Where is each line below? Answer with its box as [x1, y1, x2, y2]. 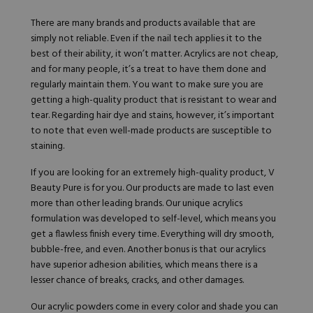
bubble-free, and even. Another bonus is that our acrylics [31, 242, 265, 259]
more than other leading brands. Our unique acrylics [31, 196, 242, 212]
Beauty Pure [31, 180, 82, 197]
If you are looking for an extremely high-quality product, [31, 165, 268, 182]
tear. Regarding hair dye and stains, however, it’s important [31, 108, 275, 124]
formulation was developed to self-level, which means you [31, 211, 276, 228]
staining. [31, 138, 64, 155]
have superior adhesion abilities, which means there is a [31, 257, 258, 274]
